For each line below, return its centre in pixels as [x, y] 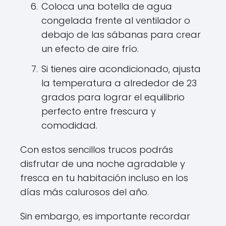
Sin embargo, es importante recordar [105, 216]
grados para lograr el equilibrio [113, 97]
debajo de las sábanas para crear [121, 35]
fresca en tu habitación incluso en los [104, 178]
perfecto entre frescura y [99, 111]
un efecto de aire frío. [90, 49]
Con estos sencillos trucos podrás [97, 150]
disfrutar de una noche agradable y [103, 164]
